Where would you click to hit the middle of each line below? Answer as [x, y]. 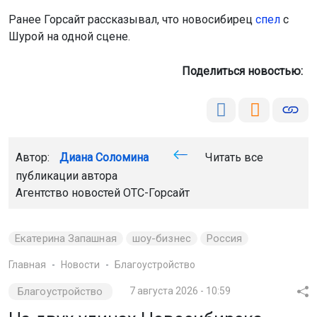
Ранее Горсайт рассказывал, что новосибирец [132, 19]
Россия [224, 238]
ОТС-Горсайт [156, 192]
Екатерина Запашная [66, 238]
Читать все [233, 157]
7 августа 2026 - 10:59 [180, 290]
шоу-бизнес [161, 238]
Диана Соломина [104, 157]
